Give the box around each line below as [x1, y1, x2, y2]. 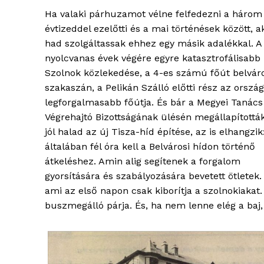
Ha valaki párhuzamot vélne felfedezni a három [45, 8, 262, 20]
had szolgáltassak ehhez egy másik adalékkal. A [45, 38, 262, 49]
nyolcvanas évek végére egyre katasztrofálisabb [45, 52, 260, 64]
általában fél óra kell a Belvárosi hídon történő [45, 141, 255, 153]
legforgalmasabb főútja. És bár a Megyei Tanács [45, 97, 263, 108]
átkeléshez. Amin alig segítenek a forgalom [45, 156, 240, 167]
